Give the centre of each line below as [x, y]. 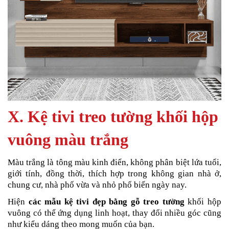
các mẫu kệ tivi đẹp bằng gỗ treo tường [106, 201]
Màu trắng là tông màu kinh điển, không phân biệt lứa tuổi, [114, 162]
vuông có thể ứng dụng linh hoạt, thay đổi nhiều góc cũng [114, 213]
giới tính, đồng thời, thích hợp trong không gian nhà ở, [114, 173]
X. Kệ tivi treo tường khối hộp [113, 117]
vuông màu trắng [68, 140]
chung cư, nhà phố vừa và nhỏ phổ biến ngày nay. [97, 185]
